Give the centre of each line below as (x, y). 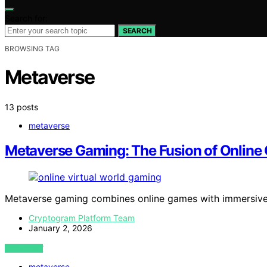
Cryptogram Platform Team (82, 218)
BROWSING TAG (32, 48)
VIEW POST (24, 249)
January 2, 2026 (60, 228)
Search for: (26, 18)
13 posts (21, 107)
